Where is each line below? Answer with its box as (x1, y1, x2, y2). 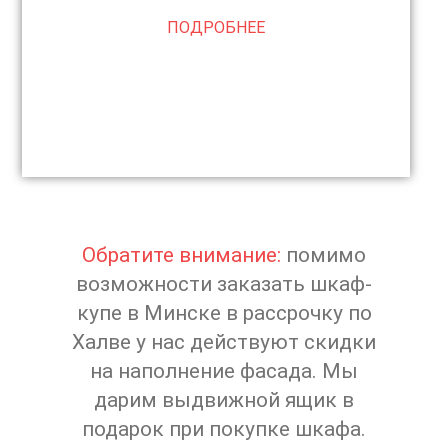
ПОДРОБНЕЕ (167, 17, 266, 37)
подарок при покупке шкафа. (82, 416, 366, 441)
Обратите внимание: (82, 242, 281, 267)
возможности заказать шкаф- (76, 271, 372, 296)
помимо (281, 242, 366, 267)
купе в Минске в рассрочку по (76, 300, 372, 325)
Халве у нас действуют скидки (72, 329, 376, 354)
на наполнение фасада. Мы (90, 358, 358, 383)
